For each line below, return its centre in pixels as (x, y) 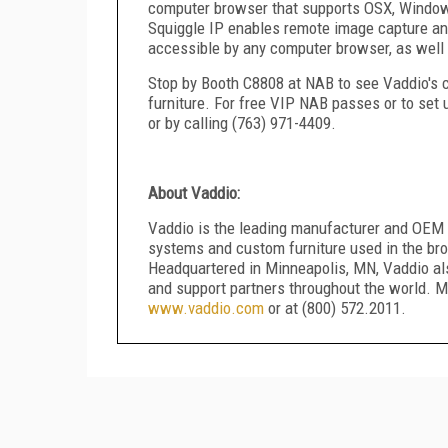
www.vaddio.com (206, 307)
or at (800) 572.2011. (335, 307)
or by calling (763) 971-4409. (242, 122)
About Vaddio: (194, 192)
